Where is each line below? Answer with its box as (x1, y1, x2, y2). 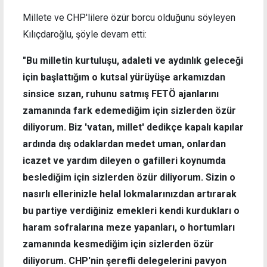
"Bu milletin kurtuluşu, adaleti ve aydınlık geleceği (23, 55, 243, 67)
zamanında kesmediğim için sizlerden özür (23, 238, 214, 250)
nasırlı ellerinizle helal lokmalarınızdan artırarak (23, 188, 237, 200)
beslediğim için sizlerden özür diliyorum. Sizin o (23, 172, 235, 184)
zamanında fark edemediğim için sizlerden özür (23, 105, 236, 117)
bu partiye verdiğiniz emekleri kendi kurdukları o (23, 205, 240, 217)
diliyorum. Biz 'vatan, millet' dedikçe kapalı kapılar (23, 122, 244, 133)
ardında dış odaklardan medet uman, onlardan (23, 138, 226, 150)
